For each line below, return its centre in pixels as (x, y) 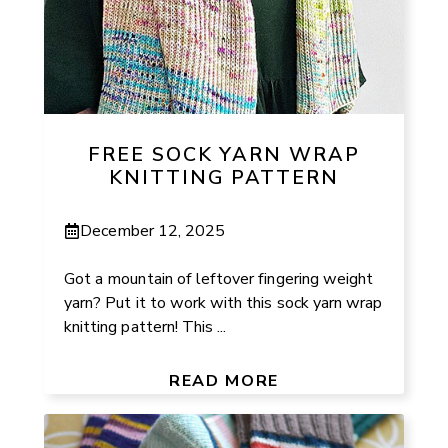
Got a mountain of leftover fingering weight (219, 278)
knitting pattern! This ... (145, 326)
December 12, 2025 (153, 230)
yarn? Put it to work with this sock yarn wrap (223, 302)
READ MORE (224, 380)
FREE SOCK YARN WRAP (224, 155)
